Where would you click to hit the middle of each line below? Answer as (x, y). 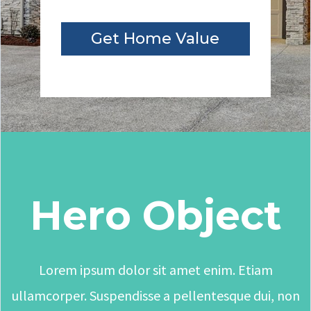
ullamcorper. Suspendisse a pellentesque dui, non (155, 295)
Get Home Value (155, 38)
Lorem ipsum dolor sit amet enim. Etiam (155, 269)
